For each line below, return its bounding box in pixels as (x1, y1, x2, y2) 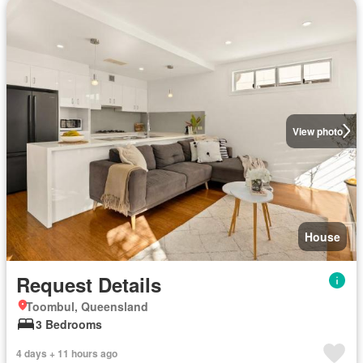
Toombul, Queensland (26, 298, 148, 314)
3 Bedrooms (36, 316, 102, 332)
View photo (292, 123, 343, 139)
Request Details (16, 271, 161, 298)
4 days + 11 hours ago (16, 346, 117, 361)
